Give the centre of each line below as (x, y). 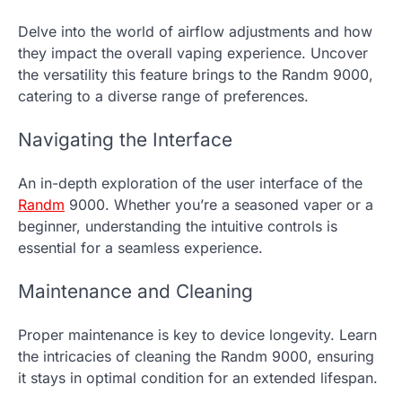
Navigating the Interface (125, 140)
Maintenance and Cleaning (135, 291)
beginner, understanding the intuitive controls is (178, 226)
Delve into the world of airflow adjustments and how (195, 32)
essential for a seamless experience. (140, 247)
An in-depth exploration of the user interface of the (190, 183)
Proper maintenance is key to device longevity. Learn (197, 334)
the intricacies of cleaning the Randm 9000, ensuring (196, 356)
